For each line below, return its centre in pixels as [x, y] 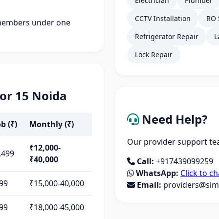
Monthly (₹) [52, 124]
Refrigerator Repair [167, 36]
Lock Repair [154, 55]
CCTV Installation [163, 18]
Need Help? [173, 119]
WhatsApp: [157, 173]
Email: [149, 185]
